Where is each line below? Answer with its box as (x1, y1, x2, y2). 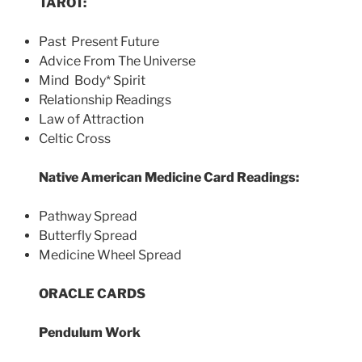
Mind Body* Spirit (39, 72, 145, 88)
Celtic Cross (39, 130, 111, 146)
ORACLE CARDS (39, 285, 145, 301)
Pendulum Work (39, 324, 141, 340)
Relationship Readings (39, 91, 174, 107)
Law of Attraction (39, 111, 146, 127)
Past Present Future (39, 33, 159, 49)
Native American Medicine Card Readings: (39, 169, 299, 185)
